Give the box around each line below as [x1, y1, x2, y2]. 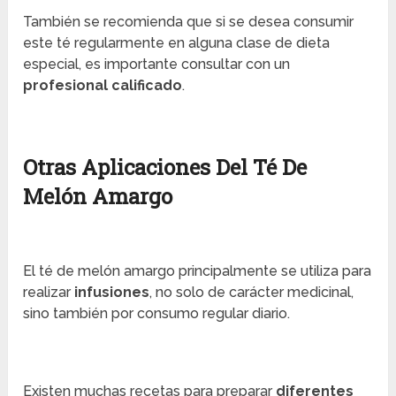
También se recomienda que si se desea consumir [23, 13, 354, 31]
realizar [23, 284, 75, 301]
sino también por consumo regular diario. [23, 305, 291, 323]
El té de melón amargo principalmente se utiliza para [23, 263, 372, 280]
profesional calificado [23, 77, 183, 95]
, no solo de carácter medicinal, [149, 284, 354, 301]
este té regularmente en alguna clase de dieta [23, 34, 331, 52]
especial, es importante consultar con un [23, 56, 291, 73]
